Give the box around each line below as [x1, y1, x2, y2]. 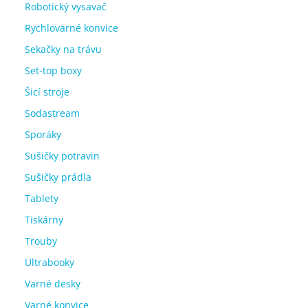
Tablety [25, 191, 58, 205]
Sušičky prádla [25, 170, 91, 184]
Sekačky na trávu [25, 42, 102, 56]
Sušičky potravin [25, 148, 100, 162]
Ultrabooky [25, 255, 74, 269]
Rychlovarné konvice [25, 21, 118, 34]
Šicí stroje [25, 85, 69, 98]
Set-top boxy [25, 63, 82, 77]
